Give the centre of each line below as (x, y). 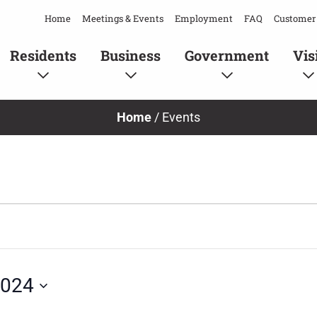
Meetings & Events (123, 18)
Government (226, 55)
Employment (204, 18)
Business (130, 55)
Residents (43, 55)
